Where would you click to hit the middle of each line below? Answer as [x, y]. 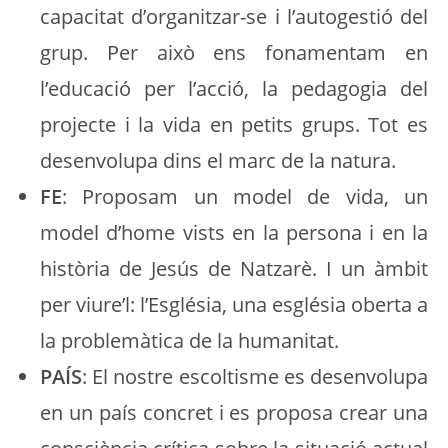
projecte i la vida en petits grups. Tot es [234, 124]
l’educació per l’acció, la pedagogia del [234, 88]
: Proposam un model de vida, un [245, 196]
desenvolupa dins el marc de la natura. [218, 160]
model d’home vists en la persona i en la [234, 232]
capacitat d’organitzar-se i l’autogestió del [234, 16]
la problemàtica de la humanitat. [189, 340]
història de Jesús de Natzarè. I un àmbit [234, 268]
